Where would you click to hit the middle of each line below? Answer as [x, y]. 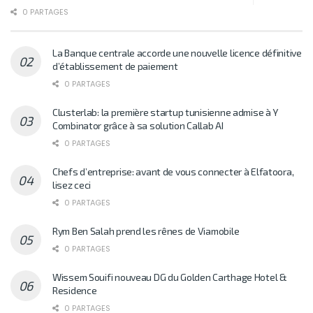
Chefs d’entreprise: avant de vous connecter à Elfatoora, [173, 172]
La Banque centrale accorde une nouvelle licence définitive [177, 53]
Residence [75, 291]
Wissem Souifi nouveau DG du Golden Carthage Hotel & [170, 277]
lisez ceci [72, 185]
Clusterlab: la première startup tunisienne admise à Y [166, 112]
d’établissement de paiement [115, 66]
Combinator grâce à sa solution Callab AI [138, 126]
